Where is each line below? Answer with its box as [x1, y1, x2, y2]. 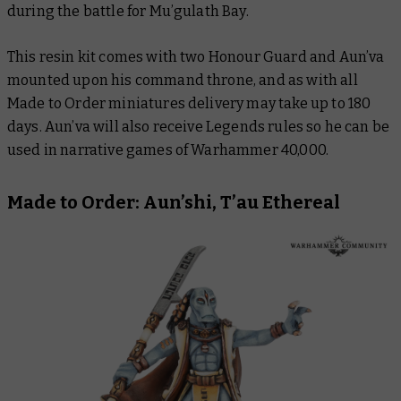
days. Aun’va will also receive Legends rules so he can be [7, 117, 390, 135]
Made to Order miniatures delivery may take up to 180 [7, 94, 371, 112]
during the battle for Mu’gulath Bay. [7, 2, 249, 20]
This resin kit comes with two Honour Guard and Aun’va [7, 47, 385, 65]
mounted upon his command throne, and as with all [7, 71, 358, 89]
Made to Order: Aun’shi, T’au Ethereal [7, 191, 340, 213]
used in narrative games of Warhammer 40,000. [7, 141, 332, 158]
